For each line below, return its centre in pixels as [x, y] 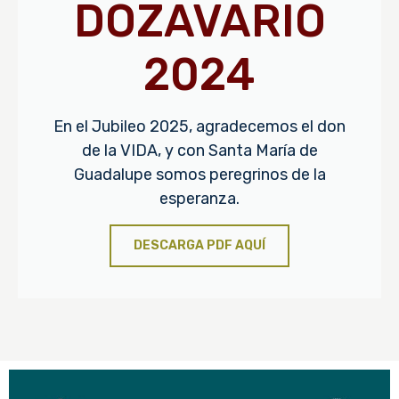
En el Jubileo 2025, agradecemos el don [199, 126]
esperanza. [199, 198]
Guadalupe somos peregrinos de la [199, 174]
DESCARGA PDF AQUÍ [199, 245]
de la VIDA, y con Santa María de [199, 150]
